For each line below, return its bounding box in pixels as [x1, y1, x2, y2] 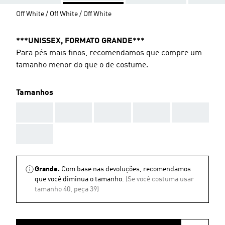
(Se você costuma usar [126, 175, 194, 183]
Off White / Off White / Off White [16, 10, 111, 18]
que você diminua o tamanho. [35, 175, 124, 183]
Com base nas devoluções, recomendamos [61, 165, 191, 173]
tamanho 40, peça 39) [35, 185, 99, 193]
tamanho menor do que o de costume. [16, 61, 148, 69]
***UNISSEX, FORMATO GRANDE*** [16, 37, 145, 45]
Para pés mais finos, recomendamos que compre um [16, 49, 202, 57]
